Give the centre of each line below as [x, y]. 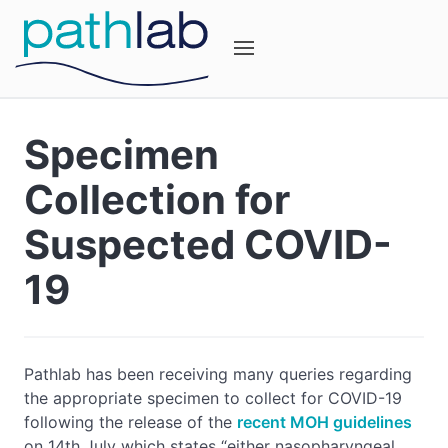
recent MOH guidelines [324, 422]
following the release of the [130, 422]
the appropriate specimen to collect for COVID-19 [213, 398]
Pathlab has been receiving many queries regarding [218, 374]
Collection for [157, 199]
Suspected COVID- [208, 244]
